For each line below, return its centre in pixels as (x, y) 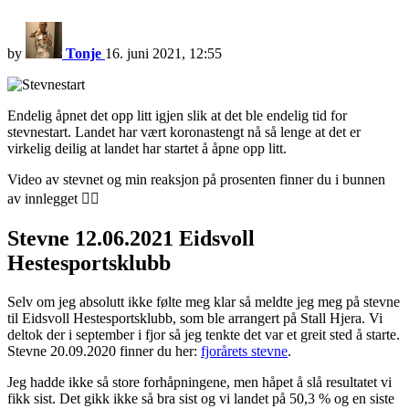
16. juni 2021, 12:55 (163, 54)
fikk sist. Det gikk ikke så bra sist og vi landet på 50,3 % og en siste (201, 399)
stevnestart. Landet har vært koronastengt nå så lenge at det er (184, 132)
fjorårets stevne (244, 351)
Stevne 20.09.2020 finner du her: (104, 351)
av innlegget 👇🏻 (53, 199)
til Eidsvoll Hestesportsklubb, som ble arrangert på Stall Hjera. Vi (195, 319)
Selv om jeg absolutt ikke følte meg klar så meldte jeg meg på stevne (204, 302)
